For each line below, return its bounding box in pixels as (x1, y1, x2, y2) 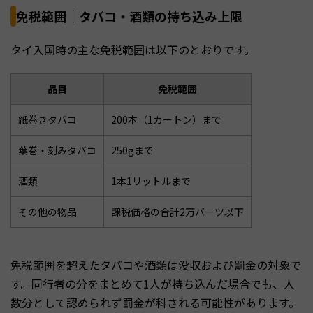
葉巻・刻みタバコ (18, 143, 96, 158)
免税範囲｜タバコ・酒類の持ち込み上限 (16, 7, 242, 26)
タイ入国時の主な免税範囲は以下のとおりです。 (10, 41, 255, 59)
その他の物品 (18, 205, 77, 219)
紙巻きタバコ (18, 112, 77, 127)
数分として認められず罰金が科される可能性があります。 (10, 294, 300, 312)
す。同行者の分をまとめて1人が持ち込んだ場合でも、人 (10, 275, 295, 293)
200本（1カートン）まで (111, 112, 221, 127)
